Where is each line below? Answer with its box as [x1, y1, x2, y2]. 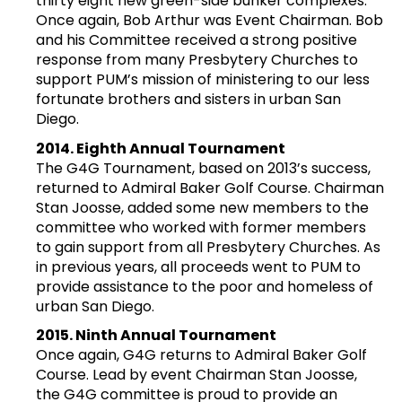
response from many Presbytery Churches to [36, 49, 358, 71]
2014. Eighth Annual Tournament [36, 137, 285, 159]
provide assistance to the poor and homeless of [36, 275, 373, 297]
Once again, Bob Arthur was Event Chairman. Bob [36, 10, 383, 31]
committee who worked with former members [36, 216, 366, 238]
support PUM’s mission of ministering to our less [36, 69, 370, 91]
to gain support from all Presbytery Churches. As [36, 236, 380, 258]
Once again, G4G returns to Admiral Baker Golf [36, 344, 367, 365]
